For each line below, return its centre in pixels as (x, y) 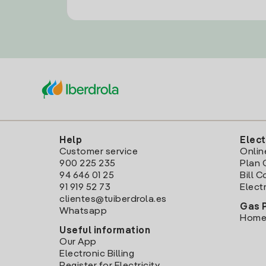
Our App (78, 243)
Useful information (105, 231)
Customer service (99, 152)
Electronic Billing (97, 254)
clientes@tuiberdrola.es (113, 200)
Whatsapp (83, 212)
